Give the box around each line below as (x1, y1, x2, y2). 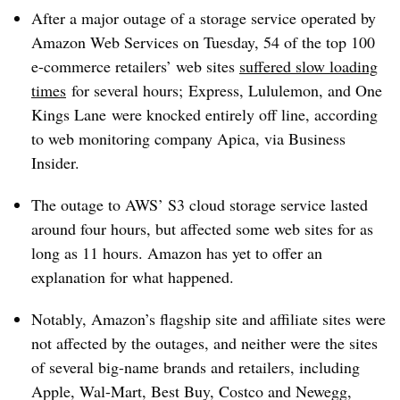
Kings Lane (31, 104, 106, 125)
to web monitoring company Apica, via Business (31, 128, 346, 149)
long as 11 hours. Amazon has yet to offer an (31, 242, 322, 263)
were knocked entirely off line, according (106, 104, 378, 125)
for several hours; (66, 79, 188, 101)
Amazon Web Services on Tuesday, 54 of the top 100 (31, 31, 375, 53)
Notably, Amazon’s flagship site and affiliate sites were (31, 308, 386, 329)
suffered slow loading (239, 55, 378, 77)
